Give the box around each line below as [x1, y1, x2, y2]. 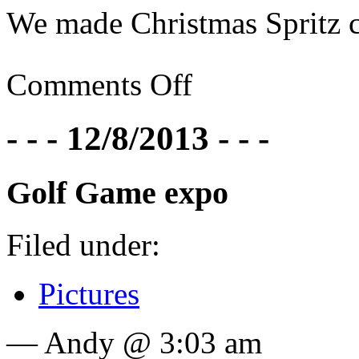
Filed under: [6, 227, 160, 262]
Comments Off [6, 67, 192, 103]
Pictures [38, 276, 139, 311]
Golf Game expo [6, 174, 228, 211]
